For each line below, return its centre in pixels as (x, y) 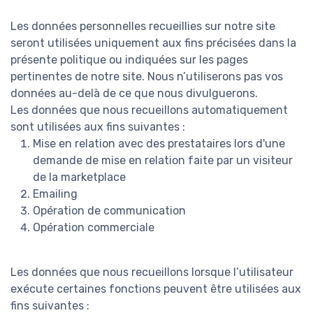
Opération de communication (109, 211)
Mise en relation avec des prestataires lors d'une (159, 144)
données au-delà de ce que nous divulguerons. (134, 94)
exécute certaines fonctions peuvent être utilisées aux (156, 289)
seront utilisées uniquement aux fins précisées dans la (153, 43)
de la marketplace (79, 177)
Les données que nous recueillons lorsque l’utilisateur (152, 272)
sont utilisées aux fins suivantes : (98, 127)
